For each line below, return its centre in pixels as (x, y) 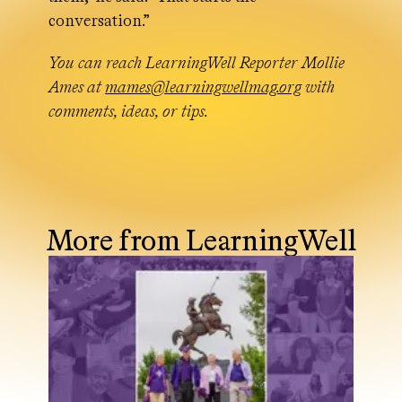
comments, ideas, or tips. (128, 111)
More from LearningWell (201, 240)
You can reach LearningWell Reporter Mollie (197, 63)
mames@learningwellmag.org (203, 87)
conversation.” (99, 21)
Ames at (77, 87)
